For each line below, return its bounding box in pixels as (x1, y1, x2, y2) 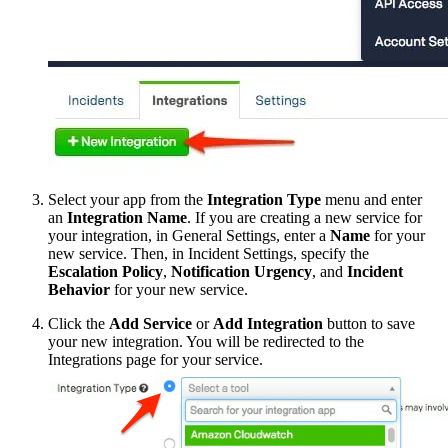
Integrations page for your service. (48, 351, 263, 368)
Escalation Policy (48, 263, 163, 280)
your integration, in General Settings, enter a (48, 227, 330, 244)
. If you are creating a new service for (187, 209, 422, 226)
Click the (48, 315, 109, 332)
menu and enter (321, 191, 422, 208)
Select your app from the (48, 191, 207, 208)
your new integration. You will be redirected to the (48, 333, 364, 350)
